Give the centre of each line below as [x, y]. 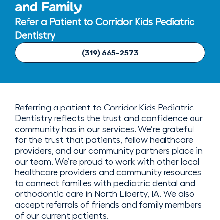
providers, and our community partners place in [109, 151]
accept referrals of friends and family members [108, 205]
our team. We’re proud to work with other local [107, 162]
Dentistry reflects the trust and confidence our [109, 119]
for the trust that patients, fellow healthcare [104, 140]
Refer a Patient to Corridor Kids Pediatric [105, 22]
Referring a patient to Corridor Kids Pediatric [104, 108]
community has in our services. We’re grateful [104, 129]
